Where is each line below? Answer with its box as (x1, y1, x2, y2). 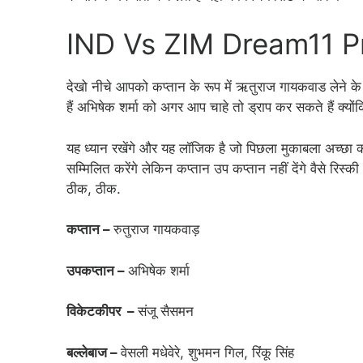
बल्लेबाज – (66, 344, 121, 361)
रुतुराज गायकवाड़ (113, 221, 199, 238)
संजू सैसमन (138, 303, 194, 320)
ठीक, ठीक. (66, 180, 121, 197)
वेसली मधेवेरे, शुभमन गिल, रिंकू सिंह (121, 344, 294, 361)
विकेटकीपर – (66, 303, 138, 320)
